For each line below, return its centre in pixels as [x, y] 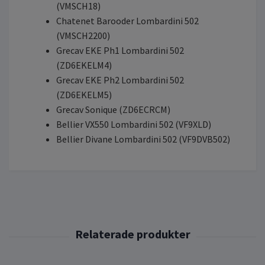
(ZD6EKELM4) [84, 65]
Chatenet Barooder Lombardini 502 [127, 21]
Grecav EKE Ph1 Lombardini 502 [120, 51]
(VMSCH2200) [83, 36]
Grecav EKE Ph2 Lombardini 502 [120, 80]
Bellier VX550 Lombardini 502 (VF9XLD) [134, 125]
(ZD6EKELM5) [84, 95]
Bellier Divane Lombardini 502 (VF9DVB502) [143, 139]
